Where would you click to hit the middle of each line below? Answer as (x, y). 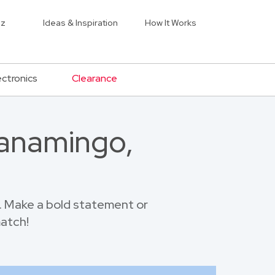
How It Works (171, 23)
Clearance (95, 78)
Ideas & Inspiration (80, 23)
